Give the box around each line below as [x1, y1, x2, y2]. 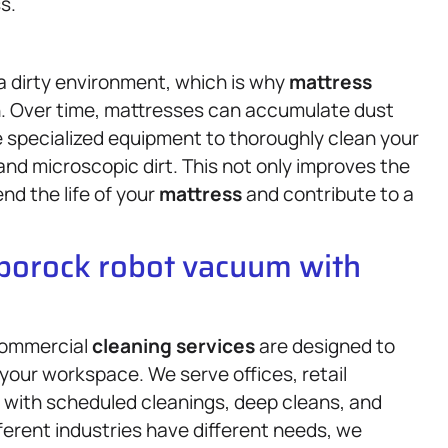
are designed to [255, 333, 395, 360]
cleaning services [92, 333, 255, 360]
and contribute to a [242, 180, 414, 207]
